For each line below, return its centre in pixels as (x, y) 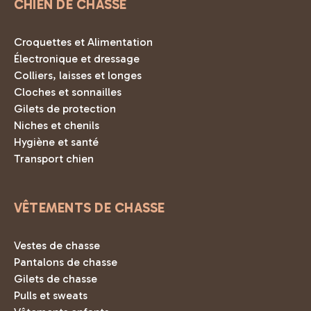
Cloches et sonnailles (68, 92)
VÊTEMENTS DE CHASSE (90, 208)
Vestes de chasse (57, 246)
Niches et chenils (57, 126)
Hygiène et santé (56, 142)
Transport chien (54, 159)
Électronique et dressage (77, 59)
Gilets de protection (65, 109)
